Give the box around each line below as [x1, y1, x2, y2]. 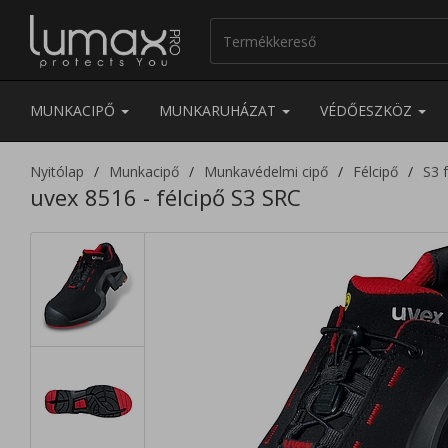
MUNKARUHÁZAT [159, 101, 280, 120]
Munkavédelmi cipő [204, 162, 328, 181]
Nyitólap [30, 162, 84, 181]
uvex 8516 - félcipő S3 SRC [30, 182, 301, 212]
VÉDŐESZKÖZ [320, 101, 416, 120]
